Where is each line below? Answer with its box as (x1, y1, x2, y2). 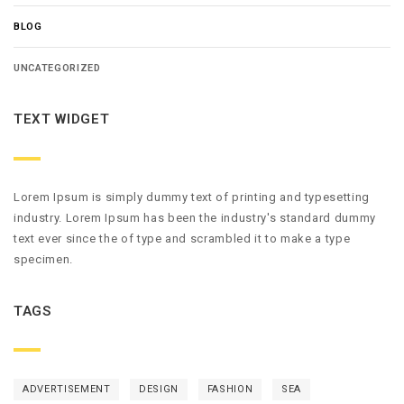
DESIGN (139, 383, 179, 396)
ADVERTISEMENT (23, 383, 111, 396)
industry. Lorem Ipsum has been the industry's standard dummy (14, 210, 376, 225)
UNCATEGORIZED (14, 62, 101, 75)
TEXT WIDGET (14, 111, 110, 128)
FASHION (207, 383, 253, 396)
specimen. (14, 252, 73, 266)
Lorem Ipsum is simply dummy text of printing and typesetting (14, 189, 370, 204)
